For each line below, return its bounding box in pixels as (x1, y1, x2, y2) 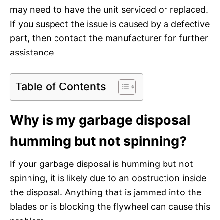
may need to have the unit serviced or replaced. (10, 4, 208, 15)
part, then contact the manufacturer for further (10, 32, 208, 43)
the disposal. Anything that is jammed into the (10, 187, 201, 197)
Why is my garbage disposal (10, 111, 190, 128)
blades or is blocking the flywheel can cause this (10, 201, 210, 212)
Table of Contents (15, 80, 106, 93)
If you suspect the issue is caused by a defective (10, 18, 210, 29)
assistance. (10, 47, 56, 57)
